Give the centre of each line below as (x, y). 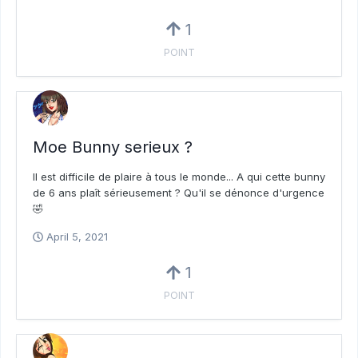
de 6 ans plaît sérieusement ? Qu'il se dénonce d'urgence (179, 193)
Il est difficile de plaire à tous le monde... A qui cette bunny (179, 177)
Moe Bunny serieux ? (113, 147)
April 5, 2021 (77, 237)
